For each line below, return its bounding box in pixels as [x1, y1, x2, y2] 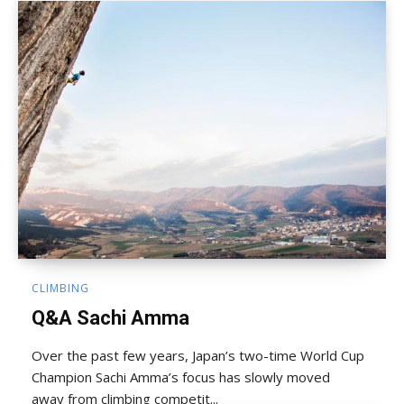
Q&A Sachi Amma [32, 306, 189, 329]
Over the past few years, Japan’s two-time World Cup [32, 345, 364, 364]
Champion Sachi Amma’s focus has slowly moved [32, 367, 330, 386]
